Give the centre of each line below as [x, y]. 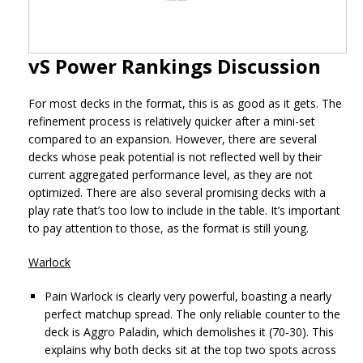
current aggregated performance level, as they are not [171, 174]
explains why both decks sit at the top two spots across [190, 349]
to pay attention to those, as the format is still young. [169, 228]
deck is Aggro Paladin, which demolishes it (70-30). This [189, 331]
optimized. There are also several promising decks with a [177, 192]
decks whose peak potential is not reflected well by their [175, 156]
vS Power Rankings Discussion [175, 66]
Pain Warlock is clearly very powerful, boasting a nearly [188, 296]
